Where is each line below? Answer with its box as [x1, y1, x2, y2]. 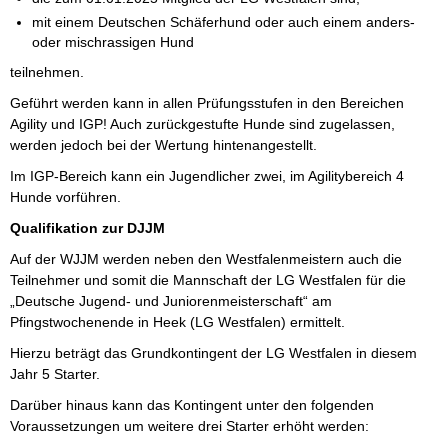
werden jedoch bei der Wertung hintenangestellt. [10, 136, 317, 153]
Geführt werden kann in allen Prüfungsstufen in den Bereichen [10, 94, 404, 111]
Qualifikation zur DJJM [10, 219, 165, 236]
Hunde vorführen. [10, 188, 121, 205]
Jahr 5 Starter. [10, 365, 100, 382]
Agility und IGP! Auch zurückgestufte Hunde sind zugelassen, [10, 115, 395, 132]
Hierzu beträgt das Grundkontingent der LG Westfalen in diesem [10, 344, 417, 361]
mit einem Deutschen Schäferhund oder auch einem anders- [32, 13, 416, 30]
